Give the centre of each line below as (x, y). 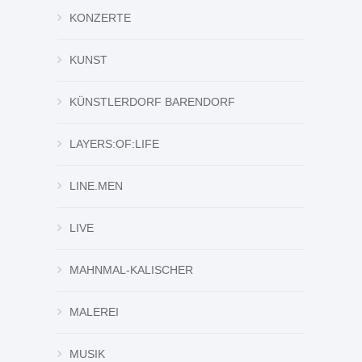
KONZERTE (100, 18)
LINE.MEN (96, 186)
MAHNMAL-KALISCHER (131, 270)
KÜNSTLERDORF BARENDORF (152, 102)
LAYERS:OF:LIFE (114, 144)
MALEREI (94, 312)
